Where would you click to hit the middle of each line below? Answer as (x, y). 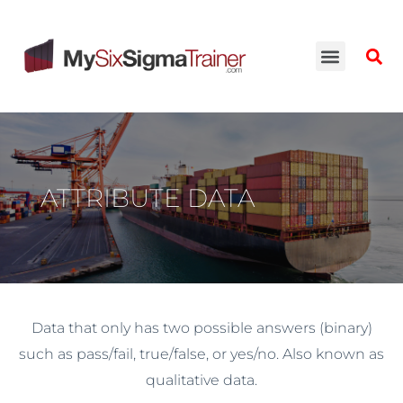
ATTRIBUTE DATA (148, 198)
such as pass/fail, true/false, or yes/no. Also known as (201, 354)
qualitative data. (201, 381)
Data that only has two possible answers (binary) (201, 328)
